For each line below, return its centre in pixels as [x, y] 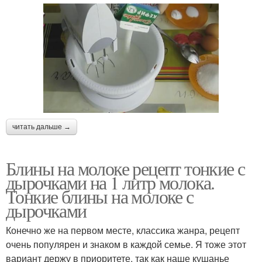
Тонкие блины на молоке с [100, 196]
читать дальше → [42, 127]
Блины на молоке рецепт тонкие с [125, 168]
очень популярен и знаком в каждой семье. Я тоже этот [126, 244]
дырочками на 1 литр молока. [110, 182]
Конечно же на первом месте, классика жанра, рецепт [123, 230]
